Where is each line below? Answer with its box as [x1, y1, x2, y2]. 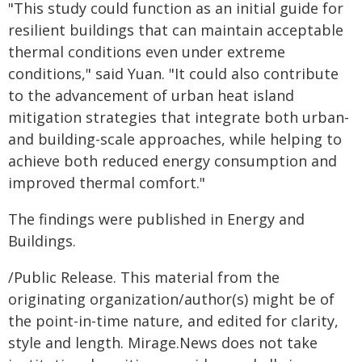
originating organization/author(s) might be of [8, 289, 335, 309]
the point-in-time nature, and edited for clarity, [8, 311, 339, 330]
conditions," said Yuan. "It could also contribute [8, 64, 339, 83]
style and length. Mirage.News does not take [8, 333, 318, 352]
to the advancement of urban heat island [8, 86, 294, 105]
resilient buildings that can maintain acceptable [8, 20, 343, 40]
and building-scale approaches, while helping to [8, 129, 342, 149]
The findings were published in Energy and [8, 209, 305, 229]
